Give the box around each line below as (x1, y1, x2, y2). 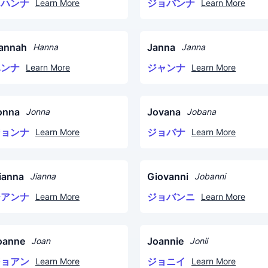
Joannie (147, 235, 184, 247)
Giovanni (147, 170, 188, 182)
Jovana (147, 106, 181, 118)
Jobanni (194, 171, 226, 181)
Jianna (30, 171, 56, 181)
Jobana (187, 106, 216, 117)
